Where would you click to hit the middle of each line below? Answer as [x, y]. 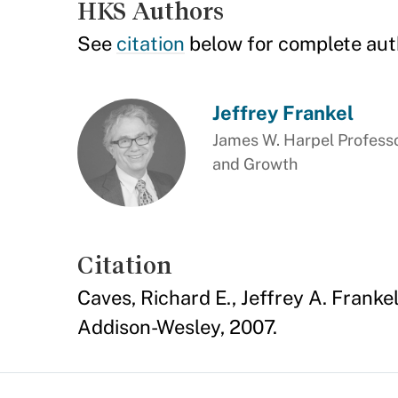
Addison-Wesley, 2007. [177, 326]
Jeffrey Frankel [283, 113]
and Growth [255, 164]
